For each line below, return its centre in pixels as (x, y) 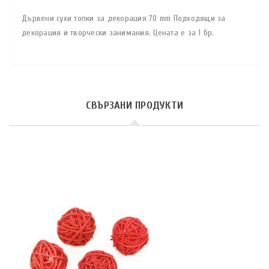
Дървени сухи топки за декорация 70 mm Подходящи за (124, 18)
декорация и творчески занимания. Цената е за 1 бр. (118, 33)
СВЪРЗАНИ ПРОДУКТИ (134, 105)
